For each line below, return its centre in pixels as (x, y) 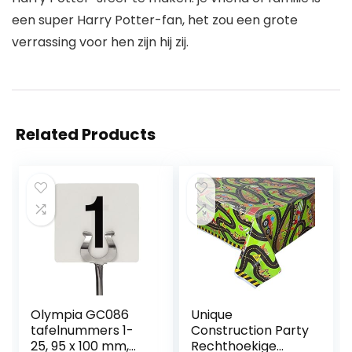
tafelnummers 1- (82, 331)
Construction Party (250, 331)
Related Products (86, 135)
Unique (212, 315)
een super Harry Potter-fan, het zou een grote (155, 20)
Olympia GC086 (80, 315)
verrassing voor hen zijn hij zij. (100, 42)
